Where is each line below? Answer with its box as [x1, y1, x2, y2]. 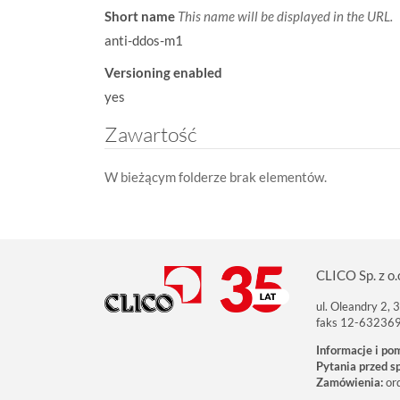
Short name [104, 7, 178, 24]
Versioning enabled [104, 63, 222, 80]
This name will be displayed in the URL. [178, 7, 393, 24]
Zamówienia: [316, 375, 383, 389]
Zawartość [104, 121, 196, 146]
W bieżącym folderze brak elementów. [104, 168, 327, 185]
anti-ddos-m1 [104, 31, 183, 48]
